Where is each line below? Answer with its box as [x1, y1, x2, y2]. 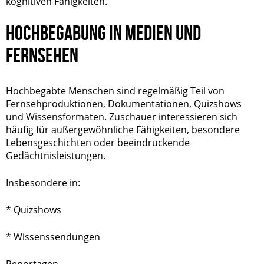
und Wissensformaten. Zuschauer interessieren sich [6, 110, 237, 123]
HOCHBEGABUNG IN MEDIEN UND [6, 22, 201, 44]
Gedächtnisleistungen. [6, 149, 105, 162]
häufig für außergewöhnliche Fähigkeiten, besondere [6, 123, 240, 136]
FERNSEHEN [6, 44, 78, 67]
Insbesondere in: [6, 176, 80, 189]
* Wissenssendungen [6, 230, 100, 243]
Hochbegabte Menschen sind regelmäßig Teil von [6, 84, 225, 97]
